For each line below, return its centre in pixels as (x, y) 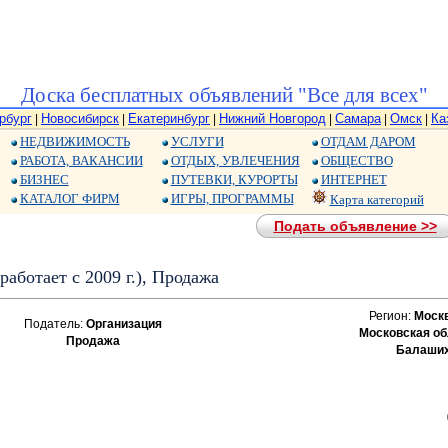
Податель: (54, 324)
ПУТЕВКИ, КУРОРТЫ (234, 179)
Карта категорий (376, 199)
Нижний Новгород (272, 118)
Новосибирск (80, 118)
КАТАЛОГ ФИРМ (69, 198)
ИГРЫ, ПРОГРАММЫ (232, 198)
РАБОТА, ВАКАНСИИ (81, 160)
